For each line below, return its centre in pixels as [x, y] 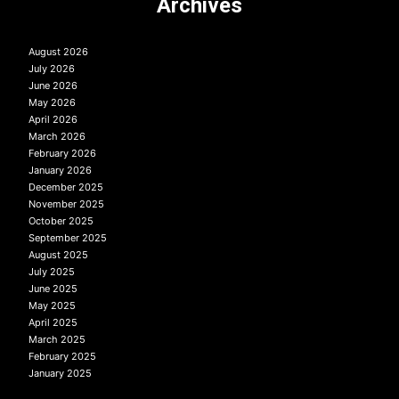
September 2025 [68, 238]
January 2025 [60, 373]
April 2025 [53, 322]
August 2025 [58, 255]
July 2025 [52, 272]
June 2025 [53, 289]
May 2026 [52, 102]
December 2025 [66, 187]
